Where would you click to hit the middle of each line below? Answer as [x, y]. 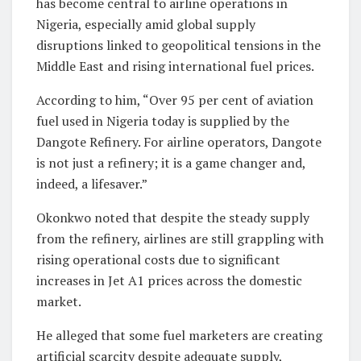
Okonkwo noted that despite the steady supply [173, 217]
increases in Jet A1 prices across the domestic [169, 280]
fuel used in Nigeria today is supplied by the [163, 120]
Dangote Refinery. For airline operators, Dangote [179, 141]
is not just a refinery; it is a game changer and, [171, 162]
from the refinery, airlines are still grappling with [180, 238]
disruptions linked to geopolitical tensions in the [178, 45]
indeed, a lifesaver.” [92, 183]
